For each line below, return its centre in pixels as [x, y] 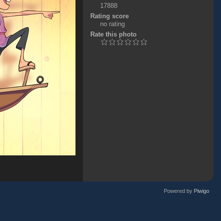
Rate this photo [113, 34]
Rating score [109, 16]
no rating [112, 24]
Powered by [179, 191]
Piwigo [202, 191]
